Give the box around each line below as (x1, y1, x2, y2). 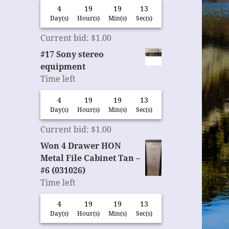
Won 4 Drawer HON (40, 140, 122, 152)
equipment (40, 61, 86, 73)
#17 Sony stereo (40, 49, 104, 60)
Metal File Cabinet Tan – (40, 152, 141, 164)
